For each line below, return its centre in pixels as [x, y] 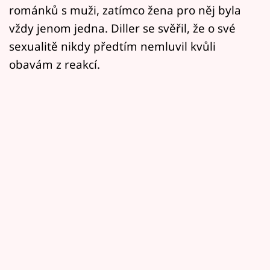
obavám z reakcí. [55, 64]
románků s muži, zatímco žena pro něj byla [125, 10]
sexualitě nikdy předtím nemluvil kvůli [112, 46]
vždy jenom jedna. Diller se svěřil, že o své [122, 28]
